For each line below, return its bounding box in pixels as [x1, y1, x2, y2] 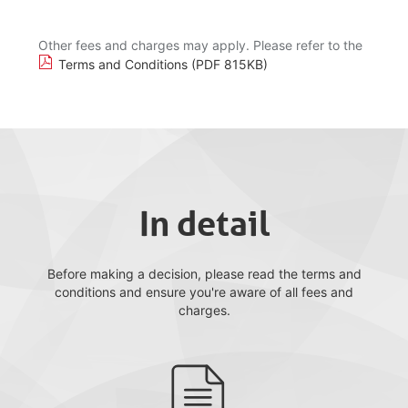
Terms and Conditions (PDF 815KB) [58, 56, 268, 72]
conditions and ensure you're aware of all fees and [55, 284, 353, 300]
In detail [138, 203, 270, 244]
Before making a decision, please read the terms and [46, 266, 362, 281]
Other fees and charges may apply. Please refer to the [38, 37, 362, 53]
